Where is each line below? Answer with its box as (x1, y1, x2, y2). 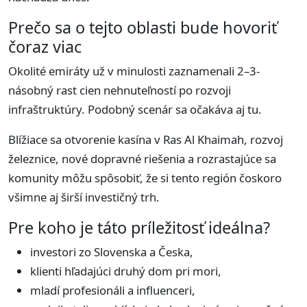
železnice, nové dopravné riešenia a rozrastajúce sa (8, 151, 276, 167)
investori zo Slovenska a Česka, (30, 244, 193, 260)
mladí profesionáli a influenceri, (30, 282, 195, 299)
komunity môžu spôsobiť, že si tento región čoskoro (8, 170, 282, 186)
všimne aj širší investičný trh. (8, 189, 160, 206)
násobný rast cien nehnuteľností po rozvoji (8, 82, 231, 99)
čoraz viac (8, 36, 82, 58)
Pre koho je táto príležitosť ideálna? (8, 217, 270, 239)
